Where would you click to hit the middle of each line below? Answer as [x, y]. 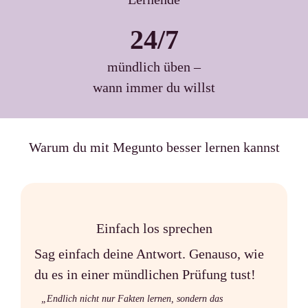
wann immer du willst [154, 88]
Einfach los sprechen [154, 229]
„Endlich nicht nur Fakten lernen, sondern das [132, 299]
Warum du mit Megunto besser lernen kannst [154, 147]
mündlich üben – [154, 67]
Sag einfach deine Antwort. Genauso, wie [149, 254]
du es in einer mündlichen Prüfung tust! [145, 275]
